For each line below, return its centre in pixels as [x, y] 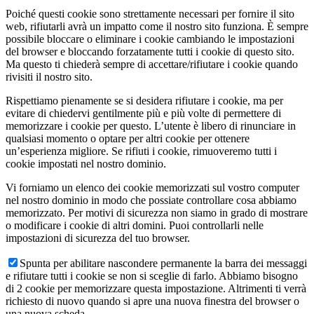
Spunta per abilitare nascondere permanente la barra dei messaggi [163, 264]
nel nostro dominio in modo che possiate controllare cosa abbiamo [151, 200]
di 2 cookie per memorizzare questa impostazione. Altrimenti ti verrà [156, 289]
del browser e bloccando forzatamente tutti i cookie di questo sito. [150, 52]
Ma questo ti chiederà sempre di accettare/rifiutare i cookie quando [152, 64]
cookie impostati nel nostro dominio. [86, 164]
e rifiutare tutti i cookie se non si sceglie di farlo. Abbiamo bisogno [152, 276]
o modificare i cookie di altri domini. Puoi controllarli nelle [135, 226]
